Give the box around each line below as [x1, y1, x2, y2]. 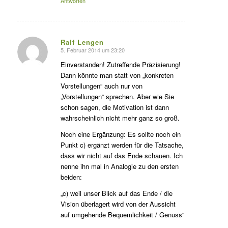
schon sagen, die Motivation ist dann [60, 102, 169, 112]
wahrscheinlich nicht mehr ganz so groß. [60, 112, 180, 123]
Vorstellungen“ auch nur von [60, 80, 142, 91]
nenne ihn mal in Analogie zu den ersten [60, 161, 179, 171]
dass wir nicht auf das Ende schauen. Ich [60, 150, 183, 160]
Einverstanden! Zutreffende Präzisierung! [60, 59, 181, 69]
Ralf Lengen [60, 37, 104, 47]
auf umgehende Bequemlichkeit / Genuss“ [60, 209, 184, 219]
